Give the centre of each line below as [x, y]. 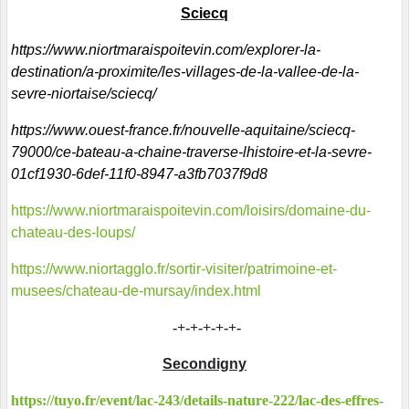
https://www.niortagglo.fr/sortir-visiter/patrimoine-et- [174, 269]
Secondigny [204, 364]
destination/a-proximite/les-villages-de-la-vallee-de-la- [185, 72]
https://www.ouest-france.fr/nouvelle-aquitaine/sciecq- [183, 131]
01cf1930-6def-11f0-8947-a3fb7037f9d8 [139, 174]
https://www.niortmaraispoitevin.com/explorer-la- [166, 50]
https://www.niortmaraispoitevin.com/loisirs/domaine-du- [191, 211]
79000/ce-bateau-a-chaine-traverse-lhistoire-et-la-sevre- [191, 152]
